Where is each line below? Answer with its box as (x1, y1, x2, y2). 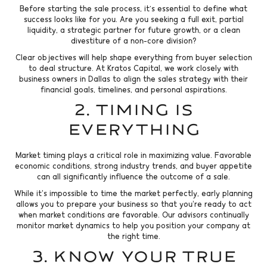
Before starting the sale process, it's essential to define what (20, 5, 247, 12)
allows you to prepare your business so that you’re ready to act (15, 200, 252, 207)
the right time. (107, 232, 160, 240)
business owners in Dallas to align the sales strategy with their (19, 75, 248, 82)
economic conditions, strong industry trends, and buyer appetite (15, 162, 252, 169)
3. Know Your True (31, 250, 236, 264)
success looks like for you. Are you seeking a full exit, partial (23, 15, 244, 23)
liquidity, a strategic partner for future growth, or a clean (27, 26, 240, 33)
